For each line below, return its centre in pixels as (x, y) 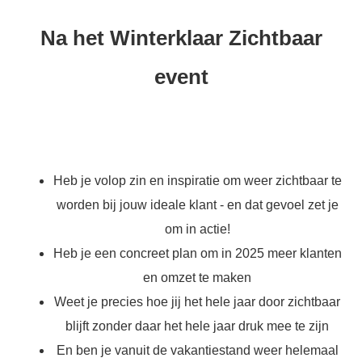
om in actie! (197, 229)
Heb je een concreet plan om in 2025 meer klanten (197, 253)
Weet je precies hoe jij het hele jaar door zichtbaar (197, 301)
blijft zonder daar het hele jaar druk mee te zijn (197, 326)
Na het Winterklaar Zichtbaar (181, 38)
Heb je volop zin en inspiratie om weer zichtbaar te (197, 180)
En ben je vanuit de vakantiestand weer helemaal (197, 350)
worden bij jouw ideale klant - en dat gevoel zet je (197, 204)
